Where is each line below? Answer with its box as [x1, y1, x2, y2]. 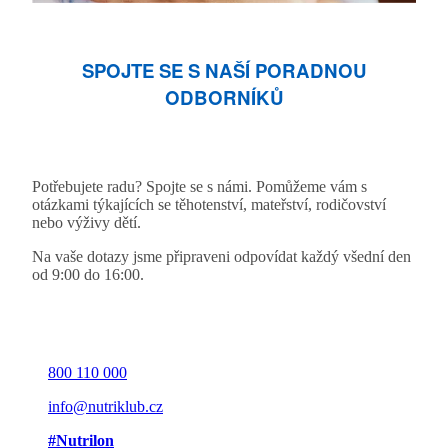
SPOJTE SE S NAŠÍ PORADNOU [81, 57, 367, 85]
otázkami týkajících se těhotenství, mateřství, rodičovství [32, 196, 386, 214]
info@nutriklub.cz [48, 398, 163, 416]
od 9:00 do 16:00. [32, 266, 144, 284]
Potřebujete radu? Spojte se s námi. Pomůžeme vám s [32, 178, 367, 196]
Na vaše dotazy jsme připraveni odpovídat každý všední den [32, 248, 411, 266]
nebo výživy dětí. [32, 214, 141, 232]
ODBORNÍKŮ [164, 84, 284, 112]
